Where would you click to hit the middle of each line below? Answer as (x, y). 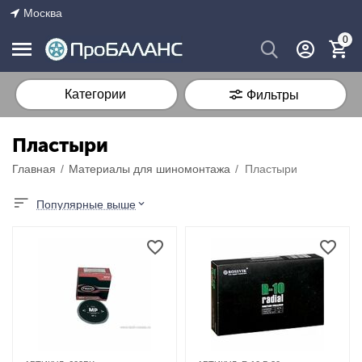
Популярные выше (86, 204)
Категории (95, 94)
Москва (43, 13)
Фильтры (273, 95)
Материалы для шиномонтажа (149, 169)
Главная (34, 169)
